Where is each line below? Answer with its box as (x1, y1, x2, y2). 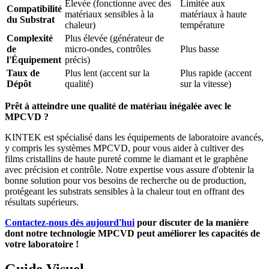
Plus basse (180, 43, 219, 54)
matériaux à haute (180, 8, 247, 19)
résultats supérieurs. (5, 196, 79, 207)
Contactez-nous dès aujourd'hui (5, 217, 134, 228)
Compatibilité (7, 3, 62, 14)
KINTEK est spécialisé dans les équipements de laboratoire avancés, (5, 131, 264, 142)
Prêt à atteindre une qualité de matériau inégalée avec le (5, 100, 231, 111)
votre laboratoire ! (5, 238, 79, 249)
